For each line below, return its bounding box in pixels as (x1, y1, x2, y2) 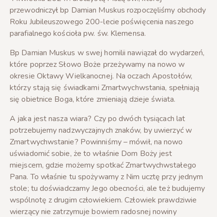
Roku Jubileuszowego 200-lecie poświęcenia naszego (10, 16, 194, 27)
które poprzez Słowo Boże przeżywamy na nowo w (10, 59, 185, 70)
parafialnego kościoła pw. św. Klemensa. (10, 28, 146, 39)
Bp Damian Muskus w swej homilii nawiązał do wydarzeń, (10, 47, 205, 58)
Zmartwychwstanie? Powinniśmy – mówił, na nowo (10, 136, 183, 147)
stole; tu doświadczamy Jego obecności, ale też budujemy (10, 183, 205, 194)
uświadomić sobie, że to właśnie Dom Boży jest (10, 148, 172, 159)
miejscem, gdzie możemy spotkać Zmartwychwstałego (10, 159, 196, 170)
